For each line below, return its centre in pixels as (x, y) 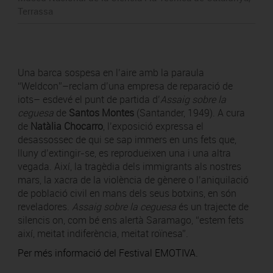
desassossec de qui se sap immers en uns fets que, (127, 140)
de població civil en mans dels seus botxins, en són (127, 193)
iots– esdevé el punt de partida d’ (89, 99)
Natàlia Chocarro (66, 126)
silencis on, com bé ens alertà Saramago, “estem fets (130, 220)
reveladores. (44, 207)
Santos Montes (101, 113)
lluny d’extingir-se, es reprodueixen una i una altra (124, 153)
